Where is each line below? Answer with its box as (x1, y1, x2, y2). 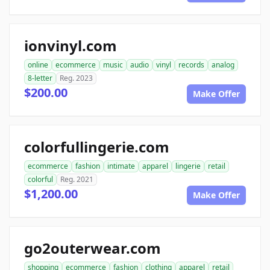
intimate (107, 161, 135, 171)
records (178, 60, 204, 70)
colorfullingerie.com (24, 137, 169, 157)
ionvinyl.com (24, 36, 117, 55)
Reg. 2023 (60, 73, 93, 83)
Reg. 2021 (60, 174, 93, 184)
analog (212, 60, 234, 70)
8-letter (28, 73, 52, 83)
